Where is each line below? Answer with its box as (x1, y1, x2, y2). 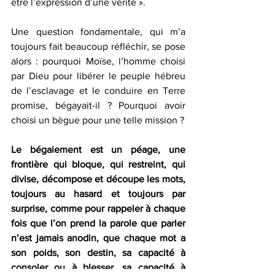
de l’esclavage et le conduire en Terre (11, 85, 185, 96)
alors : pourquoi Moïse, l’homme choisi (11, 56, 185, 67)
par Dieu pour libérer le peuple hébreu (11, 71, 185, 82)
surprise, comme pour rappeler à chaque (11, 203, 185, 214)
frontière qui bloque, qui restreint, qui (11, 159, 185, 170)
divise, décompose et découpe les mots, (11, 174, 185, 185)
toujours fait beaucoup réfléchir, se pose (11, 41, 185, 52)
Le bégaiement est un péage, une (11, 144, 185, 155)
